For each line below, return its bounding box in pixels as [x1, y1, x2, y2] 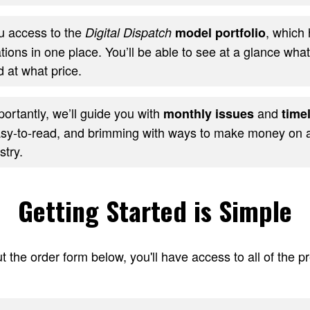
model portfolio [174, 24, 266, 42]
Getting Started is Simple [18, 191, 292, 230]
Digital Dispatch [84, 24, 172, 42]
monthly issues [163, 104, 254, 123]
